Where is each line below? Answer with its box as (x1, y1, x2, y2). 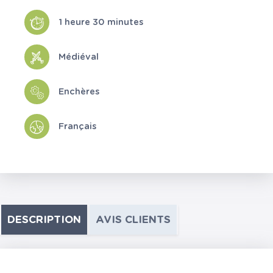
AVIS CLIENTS (96, 214, 171, 225)
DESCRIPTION (7, 214, 81, 225)
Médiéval (58, 52, 99, 62)
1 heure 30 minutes (58, 17, 143, 27)
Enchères (58, 87, 99, 96)
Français (58, 121, 96, 131)
